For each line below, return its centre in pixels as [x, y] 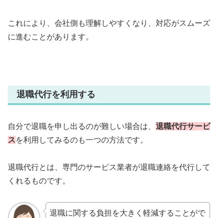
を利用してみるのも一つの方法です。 [82, 140]
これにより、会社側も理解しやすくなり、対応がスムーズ [109, 23]
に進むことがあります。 [51, 37]
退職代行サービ [183, 126]
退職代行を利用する [56, 95]
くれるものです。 [39, 181]
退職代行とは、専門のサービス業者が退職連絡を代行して [109, 167]
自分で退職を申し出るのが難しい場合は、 [82, 126]
